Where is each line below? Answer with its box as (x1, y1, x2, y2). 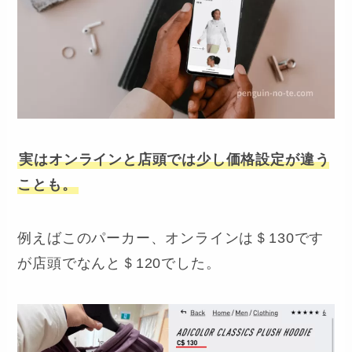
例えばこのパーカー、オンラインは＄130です (17, 229, 324, 246)
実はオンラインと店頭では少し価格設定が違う (19, 152, 330, 168)
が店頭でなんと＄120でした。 (17, 255, 221, 271)
